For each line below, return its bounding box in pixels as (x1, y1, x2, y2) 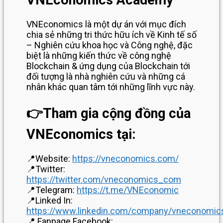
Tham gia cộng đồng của (43, 105, 191, 121)
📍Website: (26, 153, 72, 164)
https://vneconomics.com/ (72, 153, 179, 164)
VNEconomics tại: (26, 126, 135, 142)
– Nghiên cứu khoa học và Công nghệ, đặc (26, 40, 193, 51)
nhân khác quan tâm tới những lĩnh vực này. (26, 82, 195, 93)
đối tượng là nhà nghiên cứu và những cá (26, 71, 185, 82)
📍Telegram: (26, 184, 77, 195)
